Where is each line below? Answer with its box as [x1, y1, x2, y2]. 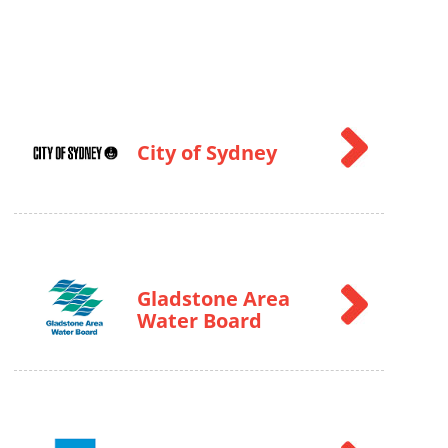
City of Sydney [136, 139, 277, 166]
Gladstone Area [136, 285, 290, 312]
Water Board [136, 307, 262, 334]
